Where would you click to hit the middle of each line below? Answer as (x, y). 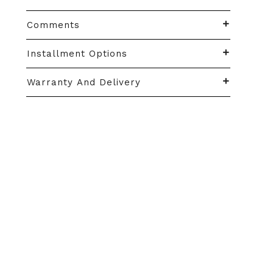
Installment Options (77, 54)
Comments (54, 25)
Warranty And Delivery (84, 82)
